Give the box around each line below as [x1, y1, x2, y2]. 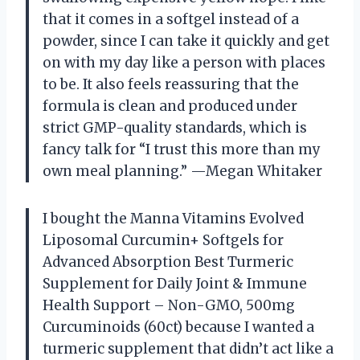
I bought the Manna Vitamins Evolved [43, 209, 304, 227]
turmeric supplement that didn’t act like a [43, 339, 333, 358]
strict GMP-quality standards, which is [43, 118, 307, 137]
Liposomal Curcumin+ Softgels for [43, 231, 284, 249]
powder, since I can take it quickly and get [43, 31, 329, 50]
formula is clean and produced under [43, 96, 297, 115]
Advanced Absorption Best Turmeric [43, 252, 293, 271]
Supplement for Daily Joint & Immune [43, 274, 307, 292]
